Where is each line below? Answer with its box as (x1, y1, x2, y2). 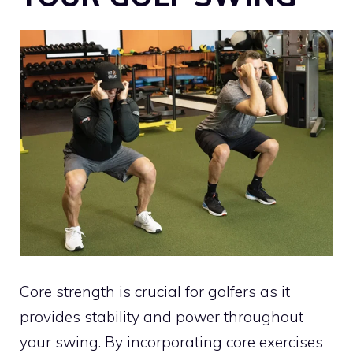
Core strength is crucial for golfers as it (20, 281, 290, 301)
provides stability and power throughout (20, 307, 303, 326)
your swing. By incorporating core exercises (20, 332, 323, 351)
